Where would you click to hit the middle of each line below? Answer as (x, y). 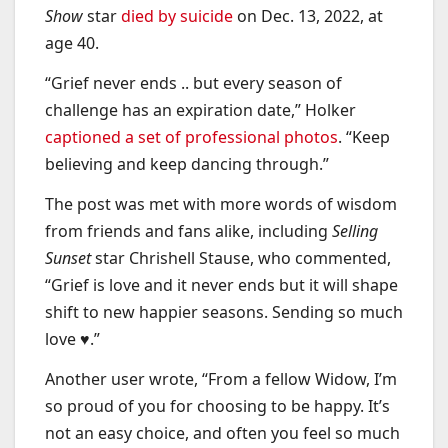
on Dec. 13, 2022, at (308, 16)
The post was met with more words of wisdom (221, 203)
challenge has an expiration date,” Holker (200, 109)
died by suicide (177, 16)
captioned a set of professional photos (191, 136)
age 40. (72, 43)
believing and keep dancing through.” (187, 163)
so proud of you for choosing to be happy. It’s (217, 405)
